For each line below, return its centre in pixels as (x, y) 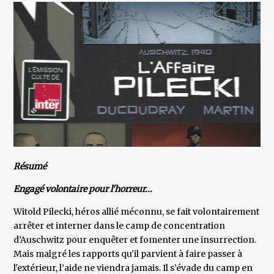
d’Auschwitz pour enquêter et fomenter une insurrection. (135, 240)
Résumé (30, 167)
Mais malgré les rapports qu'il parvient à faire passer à (128, 254)
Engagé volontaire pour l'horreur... (83, 189)
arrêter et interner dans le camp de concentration (120, 226)
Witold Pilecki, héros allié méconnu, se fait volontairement (137, 212)
